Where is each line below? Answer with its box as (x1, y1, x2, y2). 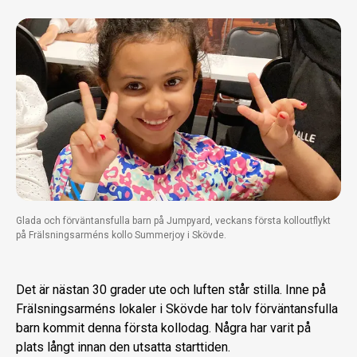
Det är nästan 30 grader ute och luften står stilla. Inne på (16, 282, 326, 298)
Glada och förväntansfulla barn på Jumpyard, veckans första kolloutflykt (16, 215, 331, 227)
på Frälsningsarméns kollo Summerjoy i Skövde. (16, 229, 226, 241)
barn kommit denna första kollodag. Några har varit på (16, 320, 311, 336)
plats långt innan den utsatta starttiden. (16, 339, 230, 355)
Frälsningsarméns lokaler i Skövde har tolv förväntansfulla (16, 301, 338, 317)
